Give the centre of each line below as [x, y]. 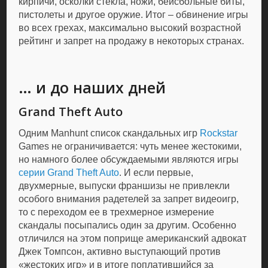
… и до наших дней [92, 87]
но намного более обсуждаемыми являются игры [129, 159]
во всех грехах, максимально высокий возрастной [130, 28]
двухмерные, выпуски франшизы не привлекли [124, 186]
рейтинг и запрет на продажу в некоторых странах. [132, 41]
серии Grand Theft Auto [69, 173]
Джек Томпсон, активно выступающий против [120, 252]
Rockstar [219, 133]
